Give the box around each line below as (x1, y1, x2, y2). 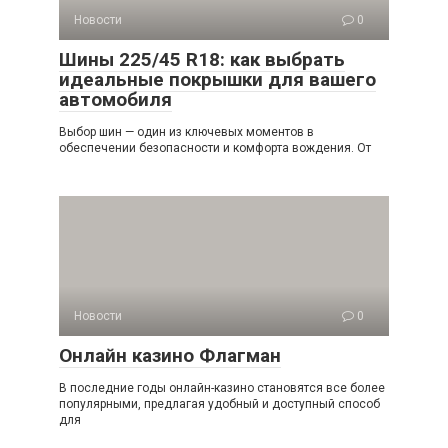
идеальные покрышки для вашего (59, 68, 376, 91)
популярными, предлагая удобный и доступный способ (59, 397, 380, 411)
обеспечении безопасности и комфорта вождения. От (59, 141, 371, 155)
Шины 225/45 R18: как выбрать (59, 48, 345, 71)
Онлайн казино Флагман (59, 344, 281, 367)
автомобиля (59, 88, 172, 111)
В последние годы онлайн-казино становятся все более (59, 381, 385, 395)
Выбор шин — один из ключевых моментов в (59, 125, 314, 139)
